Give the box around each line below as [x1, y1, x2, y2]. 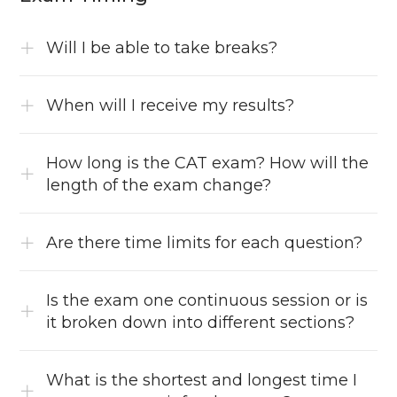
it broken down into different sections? [46, 313, 355, 333]
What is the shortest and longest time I [46, 370, 358, 391]
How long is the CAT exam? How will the [46, 153, 370, 174]
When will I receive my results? [46, 96, 295, 116]
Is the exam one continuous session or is [46, 291, 369, 311]
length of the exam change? [46, 175, 272, 196]
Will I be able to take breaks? [46, 38, 278, 58]
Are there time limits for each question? [46, 233, 363, 253]
